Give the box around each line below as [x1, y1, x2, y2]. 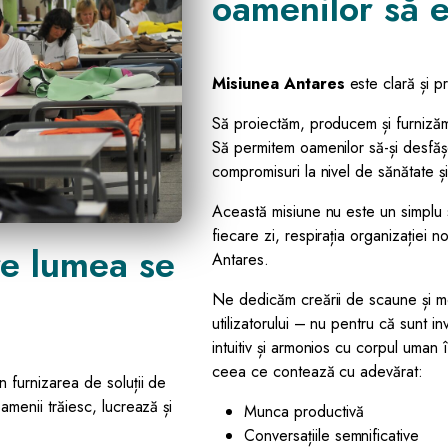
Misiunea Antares [212, 72, 345, 95]
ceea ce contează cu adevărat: [212, 360, 424, 383]
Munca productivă [244, 400, 364, 423]
